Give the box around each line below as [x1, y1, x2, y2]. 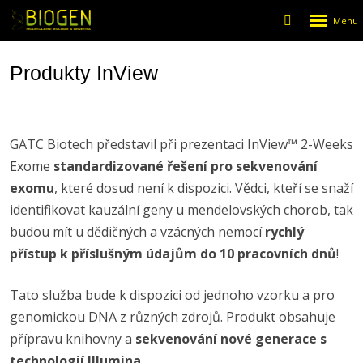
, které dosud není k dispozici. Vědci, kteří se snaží [54, 179, 353, 197]
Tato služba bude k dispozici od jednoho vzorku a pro [10, 286, 335, 304]
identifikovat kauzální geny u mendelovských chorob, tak [10, 201, 353, 219]
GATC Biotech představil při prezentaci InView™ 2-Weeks [10, 135, 353, 153]
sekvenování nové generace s [135, 330, 327, 348]
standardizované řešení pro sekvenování [53, 157, 318, 175]
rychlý [265, 223, 304, 241]
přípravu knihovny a [10, 330, 135, 348]
